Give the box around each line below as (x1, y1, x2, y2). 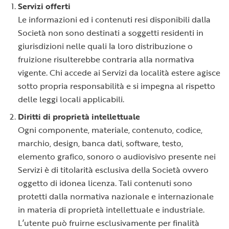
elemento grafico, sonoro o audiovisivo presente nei (18, 150, 216, 163)
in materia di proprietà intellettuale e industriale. (18, 203, 204, 216)
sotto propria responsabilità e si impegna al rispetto (18, 80, 215, 92)
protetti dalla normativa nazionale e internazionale (18, 190, 214, 202)
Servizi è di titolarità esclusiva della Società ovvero (18, 164, 209, 176)
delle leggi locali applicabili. (18, 93, 124, 105)
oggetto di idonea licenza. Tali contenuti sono (18, 177, 192, 189)
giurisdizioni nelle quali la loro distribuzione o (18, 40, 193, 52)
